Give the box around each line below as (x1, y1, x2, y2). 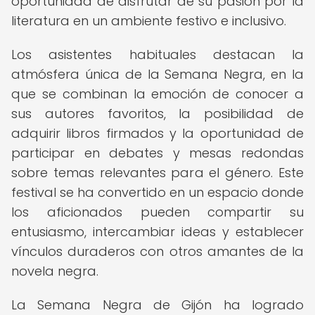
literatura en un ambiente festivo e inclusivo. (11, 12, 286, 30)
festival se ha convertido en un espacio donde (11, 184, 304, 201)
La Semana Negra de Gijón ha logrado (11, 296, 304, 314)
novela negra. (11, 262, 98, 280)
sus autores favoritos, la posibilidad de (11, 105, 304, 122)
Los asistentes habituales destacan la (11, 46, 304, 63)
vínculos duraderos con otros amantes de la (11, 243, 304, 260)
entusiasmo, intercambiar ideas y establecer (11, 223, 304, 240)
